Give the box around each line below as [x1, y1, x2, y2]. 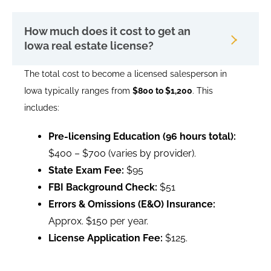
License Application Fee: [48, 232, 163, 244]
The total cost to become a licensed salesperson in [24, 69, 227, 79]
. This [192, 86, 213, 96]
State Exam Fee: [48, 165, 124, 177]
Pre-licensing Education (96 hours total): [48, 131, 236, 143]
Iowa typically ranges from [24, 86, 132, 96]
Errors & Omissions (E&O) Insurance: [48, 198, 215, 211]
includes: [24, 103, 59, 113]
